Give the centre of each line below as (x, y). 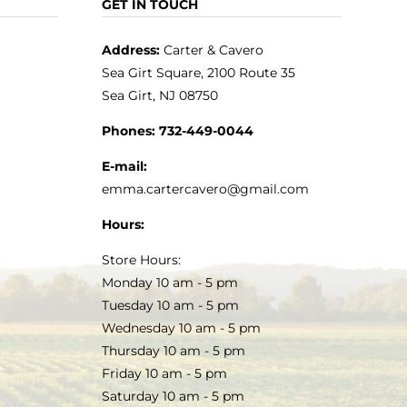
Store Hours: (141, 259)
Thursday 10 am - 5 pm (173, 350)
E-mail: (124, 166)
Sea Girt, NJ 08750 (159, 95)
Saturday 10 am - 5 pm (173, 396)
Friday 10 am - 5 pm (164, 373)
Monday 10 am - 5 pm (169, 282)
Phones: (128, 130)
